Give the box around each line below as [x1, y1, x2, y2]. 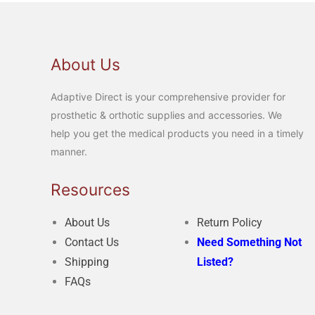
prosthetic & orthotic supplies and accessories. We [51, 108, 282, 121]
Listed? [196, 255, 233, 269]
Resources [51, 180, 130, 200]
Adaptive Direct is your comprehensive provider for [51, 90, 285, 103]
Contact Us [65, 236, 119, 249]
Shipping [65, 255, 109, 269]
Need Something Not [196, 236, 302, 249]
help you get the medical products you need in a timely [51, 127, 304, 139]
